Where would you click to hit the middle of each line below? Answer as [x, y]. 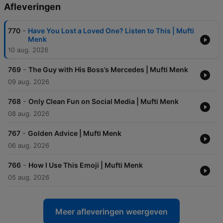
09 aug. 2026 [29, 82]
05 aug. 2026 [29, 177]
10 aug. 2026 [28, 50]
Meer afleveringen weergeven [111, 212]
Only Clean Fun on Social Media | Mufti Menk [104, 102]
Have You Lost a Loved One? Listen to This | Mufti [111, 31]
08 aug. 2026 [29, 114]
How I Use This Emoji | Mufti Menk [86, 165]
